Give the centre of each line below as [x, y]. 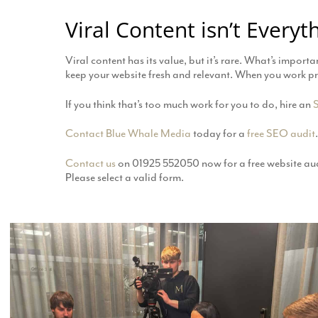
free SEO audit [281, 134]
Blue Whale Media [148, 134]
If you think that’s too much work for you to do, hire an [189, 104]
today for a [219, 134]
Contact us [91, 163]
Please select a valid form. [125, 177]
